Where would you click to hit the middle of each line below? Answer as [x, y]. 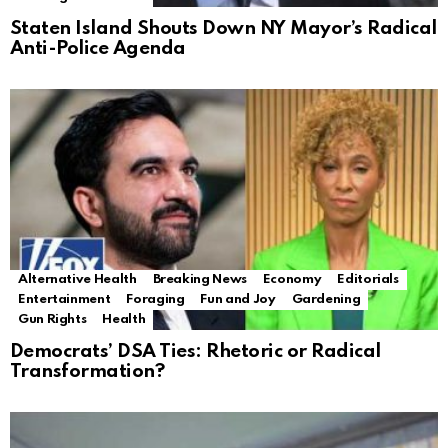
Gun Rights [52, 320]
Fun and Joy [238, 300]
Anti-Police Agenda [98, 49]
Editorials [368, 280]
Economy [292, 280]
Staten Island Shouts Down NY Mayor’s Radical [223, 29]
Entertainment [64, 300]
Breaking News [199, 280]
